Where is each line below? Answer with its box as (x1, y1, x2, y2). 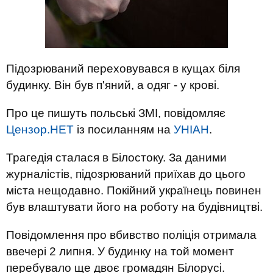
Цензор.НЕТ (6, 123, 74, 136)
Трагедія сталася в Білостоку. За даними (6, 151, 227, 164)
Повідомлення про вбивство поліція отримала (6, 229, 257, 241)
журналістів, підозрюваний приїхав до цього (6, 168, 246, 180)
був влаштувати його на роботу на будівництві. (6, 200, 263, 213)
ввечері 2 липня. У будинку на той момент (6, 245, 234, 258)
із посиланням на (74, 123, 174, 136)
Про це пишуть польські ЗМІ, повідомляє (6, 107, 225, 119)
